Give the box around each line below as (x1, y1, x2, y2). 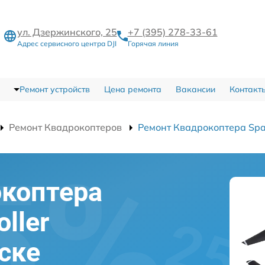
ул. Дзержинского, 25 (17, 25, 117, 38)
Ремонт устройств (19, 84, 90, 95)
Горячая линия (127, 38, 179, 48)
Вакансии (175, 84, 215, 95)
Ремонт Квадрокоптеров (9, 121, 122, 133)
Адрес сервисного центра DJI (17, 38, 117, 48)
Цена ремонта (104, 84, 161, 95)
